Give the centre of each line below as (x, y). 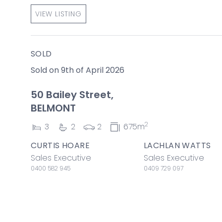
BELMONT (53, 108)
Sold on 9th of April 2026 (78, 70)
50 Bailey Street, (72, 95)
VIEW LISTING (58, 14)
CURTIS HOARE (60, 145)
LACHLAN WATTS (177, 145)
